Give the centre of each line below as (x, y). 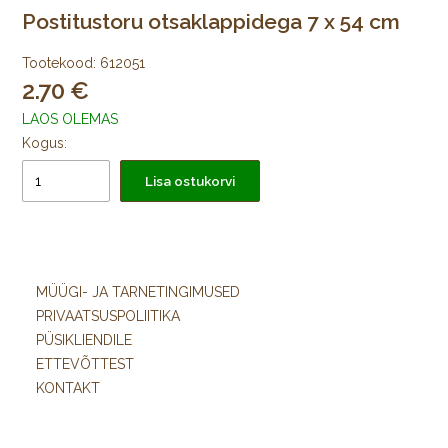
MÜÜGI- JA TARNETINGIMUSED (138, 292)
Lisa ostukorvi (190, 181)
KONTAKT (68, 388)
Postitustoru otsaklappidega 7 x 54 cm (211, 21)
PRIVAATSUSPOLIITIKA (108, 316)
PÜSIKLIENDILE (84, 340)
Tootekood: (59, 63)
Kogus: (45, 143)
